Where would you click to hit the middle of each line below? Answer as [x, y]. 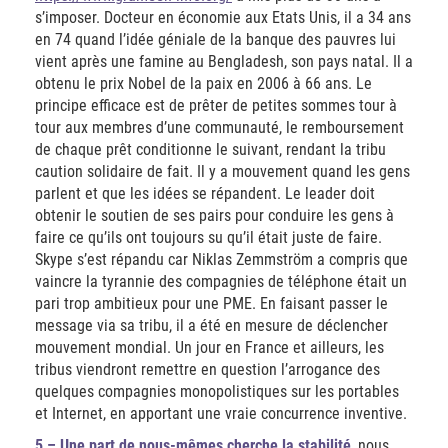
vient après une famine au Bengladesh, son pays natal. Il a [224, 62]
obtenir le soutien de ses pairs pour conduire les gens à [214, 216]
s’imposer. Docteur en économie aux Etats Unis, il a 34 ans [223, 18]
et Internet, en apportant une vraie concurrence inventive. [221, 414]
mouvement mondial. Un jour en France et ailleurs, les [209, 348]
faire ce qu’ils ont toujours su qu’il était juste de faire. [208, 238]
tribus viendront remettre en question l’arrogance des [207, 370]
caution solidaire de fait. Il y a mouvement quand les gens [222, 172]
